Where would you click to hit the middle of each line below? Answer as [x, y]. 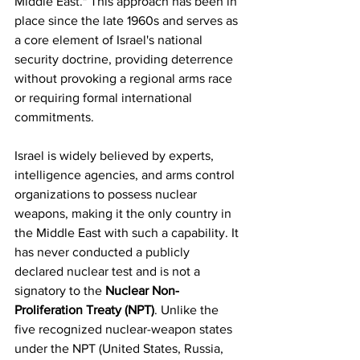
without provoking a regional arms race [125, 78]
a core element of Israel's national [110, 40]
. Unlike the [188, 310]
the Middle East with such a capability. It [128, 233]
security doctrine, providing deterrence [125, 59]
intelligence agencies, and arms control [126, 175]
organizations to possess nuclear [107, 194]
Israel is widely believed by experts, [116, 155]
